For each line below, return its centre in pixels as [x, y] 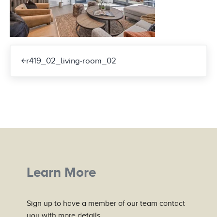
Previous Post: [35, 50]
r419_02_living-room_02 [71, 61]
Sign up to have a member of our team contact [106, 203]
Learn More [61, 172]
